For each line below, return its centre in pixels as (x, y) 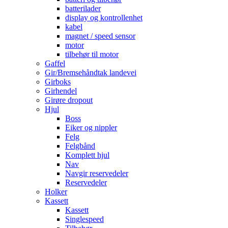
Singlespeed (84, 219)
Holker (56, 192)
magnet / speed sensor (100, 36)
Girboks (58, 82)
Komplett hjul (87, 155)
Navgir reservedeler (97, 174)
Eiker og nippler (91, 128)
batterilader (83, 9)
